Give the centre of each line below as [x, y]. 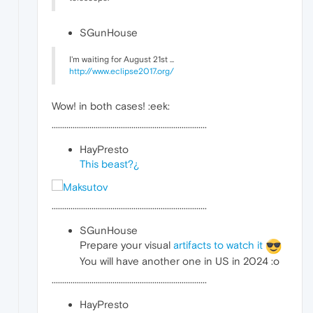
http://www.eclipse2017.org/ [122, 72]
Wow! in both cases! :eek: [111, 106]
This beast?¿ [109, 164]
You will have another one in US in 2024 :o [180, 261]
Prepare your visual [126, 245]
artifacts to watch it [218, 245]
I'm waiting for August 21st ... [122, 60]
